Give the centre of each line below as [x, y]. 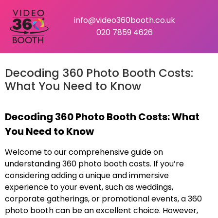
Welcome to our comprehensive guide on [84, 152]
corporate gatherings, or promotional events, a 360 [103, 199]
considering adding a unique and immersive [87, 176]
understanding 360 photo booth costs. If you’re [94, 164]
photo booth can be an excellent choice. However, [101, 211]
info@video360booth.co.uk [125, 20]
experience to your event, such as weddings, [89, 187]
